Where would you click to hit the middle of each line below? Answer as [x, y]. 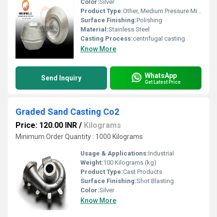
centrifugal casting [159, 39]
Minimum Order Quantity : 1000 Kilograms [79, 137]
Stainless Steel [129, 29]
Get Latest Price [163, 82]
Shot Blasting [155, 181]
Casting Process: [107, 39]
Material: [94, 29]
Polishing [149, 20]
